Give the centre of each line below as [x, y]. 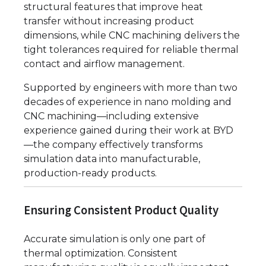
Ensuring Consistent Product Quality [121, 210]
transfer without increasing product [109, 21]
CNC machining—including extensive [111, 116]
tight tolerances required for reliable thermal [131, 50]
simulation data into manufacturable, [112, 159]
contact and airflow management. [104, 64]
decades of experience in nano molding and [128, 102]
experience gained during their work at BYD [129, 131]
